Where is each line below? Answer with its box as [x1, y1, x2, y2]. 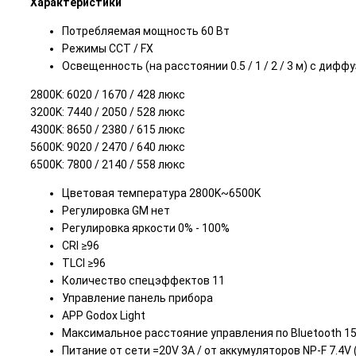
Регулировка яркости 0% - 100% [62, 222, 230, 235]
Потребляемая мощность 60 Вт [62, 25, 230, 38]
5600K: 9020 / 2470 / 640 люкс [30, 141, 185, 154]
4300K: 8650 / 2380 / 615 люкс [30, 123, 185, 137]
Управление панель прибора [62, 292, 213, 305]
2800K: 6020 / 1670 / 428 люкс [30, 88, 185, 102]
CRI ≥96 [62, 239, 99, 253]
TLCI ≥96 [62, 257, 106, 270]
